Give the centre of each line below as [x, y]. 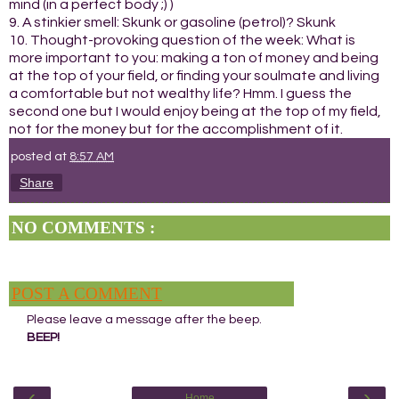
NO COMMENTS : [83, 227]
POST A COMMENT [87, 293]
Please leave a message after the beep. [144, 319]
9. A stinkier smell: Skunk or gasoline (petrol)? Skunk [172, 22]
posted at [40, 156]
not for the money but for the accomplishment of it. [176, 129]
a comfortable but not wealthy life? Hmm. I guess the [180, 93]
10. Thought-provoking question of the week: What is [182, 40]
